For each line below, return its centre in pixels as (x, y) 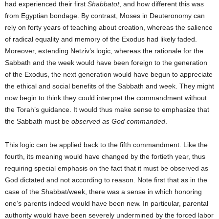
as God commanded (134, 121)
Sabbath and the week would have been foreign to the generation (106, 62)
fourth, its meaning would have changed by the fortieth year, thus (105, 156)
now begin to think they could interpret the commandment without (106, 98)
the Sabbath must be (38, 121)
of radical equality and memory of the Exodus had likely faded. (101, 39)
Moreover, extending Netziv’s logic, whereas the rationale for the (104, 51)
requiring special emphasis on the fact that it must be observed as (107, 168)
